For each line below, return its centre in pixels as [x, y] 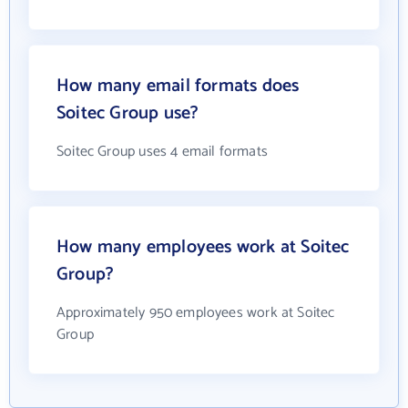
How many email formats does [178, 86]
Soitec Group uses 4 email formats [162, 151]
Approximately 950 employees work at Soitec [196, 312]
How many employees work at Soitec [203, 247]
